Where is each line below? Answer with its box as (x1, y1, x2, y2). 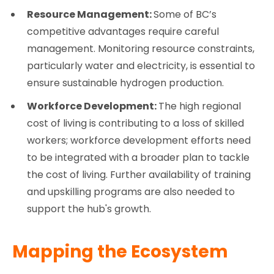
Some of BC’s (154, 7, 217, 21)
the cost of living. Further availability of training (27, 167, 251, 182)
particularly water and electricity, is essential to (27, 58, 255, 73)
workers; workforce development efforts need (27, 133, 251, 147)
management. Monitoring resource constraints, (27, 41, 254, 56)
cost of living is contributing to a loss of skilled (27, 116, 244, 130)
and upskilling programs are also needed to (27, 184, 235, 199)
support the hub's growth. (27, 201, 151, 216)
